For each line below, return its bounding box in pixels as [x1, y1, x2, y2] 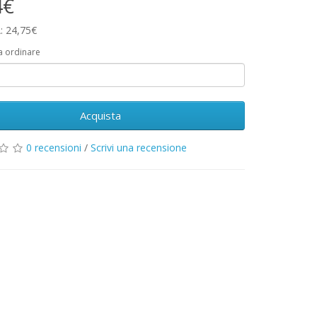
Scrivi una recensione [91, 141, 188, 154]
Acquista [79, 108, 121, 122]
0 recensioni [26, 141, 82, 154]
